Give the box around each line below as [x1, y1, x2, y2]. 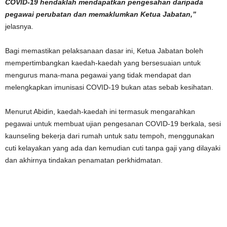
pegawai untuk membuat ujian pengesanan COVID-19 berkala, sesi [5, 120, 221, 128]
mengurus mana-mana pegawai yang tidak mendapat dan [5, 71, 191, 79]
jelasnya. [5, 22, 33, 30]
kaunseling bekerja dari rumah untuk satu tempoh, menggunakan [5, 132, 214, 140]
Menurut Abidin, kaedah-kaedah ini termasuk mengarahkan [5, 107, 195, 116]
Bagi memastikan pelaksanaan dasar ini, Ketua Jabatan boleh [5, 47, 203, 55]
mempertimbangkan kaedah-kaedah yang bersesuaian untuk [5, 59, 201, 67]
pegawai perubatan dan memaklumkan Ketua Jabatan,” [5, 10, 196, 18]
